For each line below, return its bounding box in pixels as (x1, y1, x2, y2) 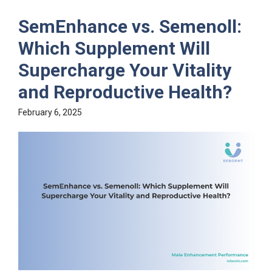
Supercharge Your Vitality (18, 59, 231, 81)
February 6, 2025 (18, 107, 82, 117)
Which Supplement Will (18, 37, 210, 59)
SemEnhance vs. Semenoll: (18, 15, 242, 37)
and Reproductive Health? (18, 81, 232, 103)
